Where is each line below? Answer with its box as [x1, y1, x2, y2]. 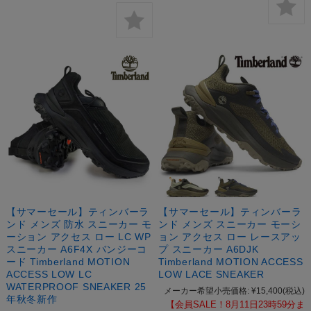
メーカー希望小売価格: [164, 285, 250, 296]
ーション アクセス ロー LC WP [6, 230, 151, 242]
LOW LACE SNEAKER [158, 268, 264, 280]
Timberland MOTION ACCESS [158, 255, 303, 267]
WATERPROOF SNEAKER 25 [6, 280, 147, 292]
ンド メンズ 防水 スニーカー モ [6, 218, 153, 230]
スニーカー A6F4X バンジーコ [6, 243, 148, 255]
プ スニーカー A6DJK [158, 243, 259, 255]
